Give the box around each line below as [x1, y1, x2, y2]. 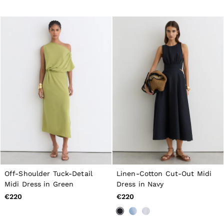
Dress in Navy [116, 180, 164, 188]
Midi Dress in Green [4, 180, 74, 188]
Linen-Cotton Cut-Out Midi [116, 169, 211, 178]
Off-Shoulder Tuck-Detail [4, 169, 92, 178]
